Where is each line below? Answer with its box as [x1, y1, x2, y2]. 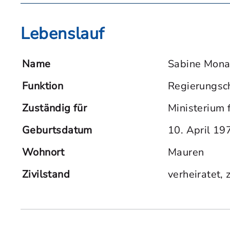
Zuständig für [22, 101, 87, 115]
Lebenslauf [21, 23, 105, 45]
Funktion [22, 79, 64, 93]
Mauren [168, 145, 204, 159]
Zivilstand [22, 167, 70, 181]
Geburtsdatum [22, 123, 92, 137]
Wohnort [22, 145, 65, 159]
